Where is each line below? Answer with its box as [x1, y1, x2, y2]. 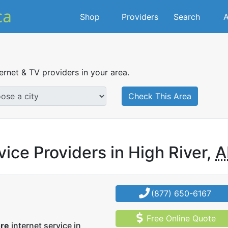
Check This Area [128, 91, 191, 101]
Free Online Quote [146, 213, 216, 223]
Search [173, 11, 200, 22]
